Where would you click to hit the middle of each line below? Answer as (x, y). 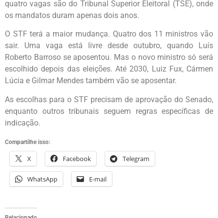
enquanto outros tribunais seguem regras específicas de (109, 111)
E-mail (98, 179)
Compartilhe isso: (27, 142)
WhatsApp (42, 179)
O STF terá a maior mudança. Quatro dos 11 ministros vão (109, 34)
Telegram (136, 159)
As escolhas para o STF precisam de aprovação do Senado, (109, 99)
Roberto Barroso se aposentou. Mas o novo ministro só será (109, 57)
